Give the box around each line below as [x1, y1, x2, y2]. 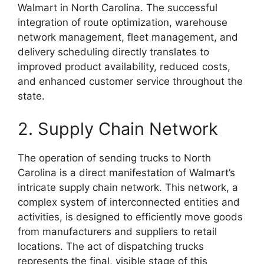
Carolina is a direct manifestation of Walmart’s [18, 166, 235, 179]
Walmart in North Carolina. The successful [18, 2, 217, 14]
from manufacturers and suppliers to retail [18, 225, 217, 237]
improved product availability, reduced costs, [18, 61, 230, 73]
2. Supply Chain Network [18, 118, 218, 139]
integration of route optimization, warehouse [18, 16, 227, 29]
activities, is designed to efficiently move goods [18, 210, 243, 223]
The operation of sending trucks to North [18, 151, 211, 164]
